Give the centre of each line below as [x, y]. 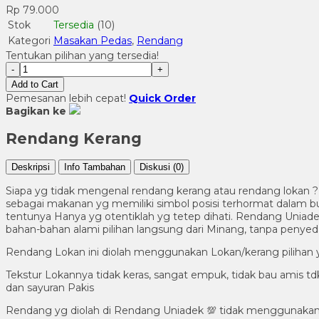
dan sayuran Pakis [50, 288]
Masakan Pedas [93, 40]
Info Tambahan [95, 167]
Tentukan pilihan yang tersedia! [82, 55]
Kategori [29, 40]
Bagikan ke [36, 111]
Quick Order [162, 98]
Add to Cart [35, 84]
